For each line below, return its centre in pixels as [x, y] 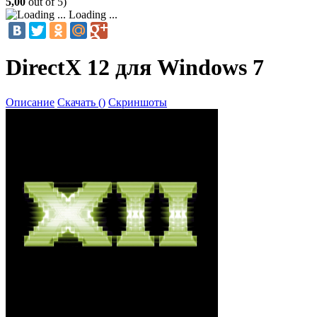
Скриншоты [138, 102]
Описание [30, 102]
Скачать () [81, 102]
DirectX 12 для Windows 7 [135, 68]
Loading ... [92, 15]
